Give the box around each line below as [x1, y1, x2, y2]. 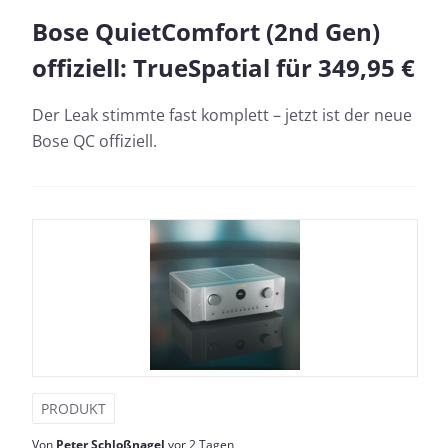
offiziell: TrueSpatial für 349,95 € [32, 50, 415, 84]
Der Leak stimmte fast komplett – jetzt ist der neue [32, 103, 412, 126]
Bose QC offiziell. [32, 129, 157, 152]
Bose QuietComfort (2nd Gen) [32, 14, 380, 48]
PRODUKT [41, 398, 106, 418]
